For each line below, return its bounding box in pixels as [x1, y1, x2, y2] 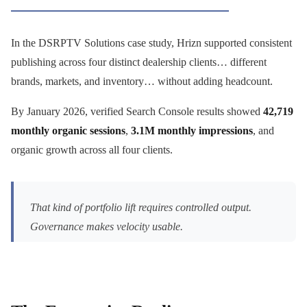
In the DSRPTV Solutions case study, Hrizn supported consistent [11, 36, 292, 49]
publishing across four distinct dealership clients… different [11, 56, 267, 68]
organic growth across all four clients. [11, 143, 173, 156]
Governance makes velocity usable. [30, 220, 183, 232]
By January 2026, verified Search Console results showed [11, 105, 263, 117]
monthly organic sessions [11, 124, 125, 136]
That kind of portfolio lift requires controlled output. [30, 201, 251, 213]
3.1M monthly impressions [131, 124, 253, 136]
